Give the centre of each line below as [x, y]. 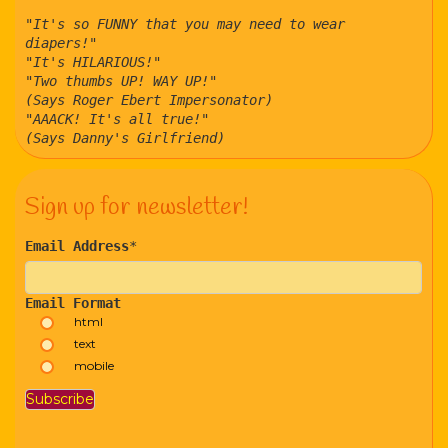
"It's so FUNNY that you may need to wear [185, 24]
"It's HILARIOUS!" [93, 62]
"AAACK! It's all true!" [117, 119]
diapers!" [61, 43]
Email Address [77, 246]
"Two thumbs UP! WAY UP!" [121, 81]
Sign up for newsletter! [136, 208]
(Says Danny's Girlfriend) [125, 138]
